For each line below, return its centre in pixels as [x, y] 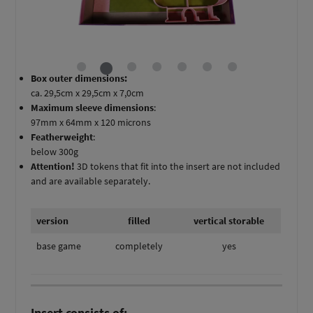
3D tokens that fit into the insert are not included [178, 166]
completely [139, 246]
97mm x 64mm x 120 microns [91, 122]
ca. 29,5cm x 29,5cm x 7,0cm [88, 93]
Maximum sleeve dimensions [93, 107]
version [53, 220]
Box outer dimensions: [79, 78]
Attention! [53, 166]
